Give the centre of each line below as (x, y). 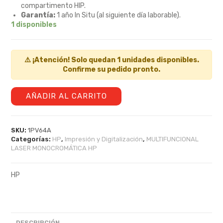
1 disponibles (34, 25)
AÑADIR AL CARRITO (66, 96)
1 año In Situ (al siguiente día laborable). (118, 15)
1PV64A (40, 130)
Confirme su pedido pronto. (111, 70)
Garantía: (38, 15)
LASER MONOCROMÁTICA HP (54, 148)
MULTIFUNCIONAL (173, 139)
